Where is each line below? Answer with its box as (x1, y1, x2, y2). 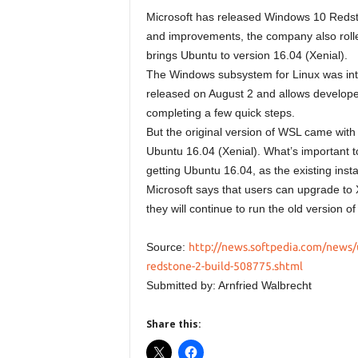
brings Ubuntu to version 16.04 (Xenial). (145, 49, 348, 62)
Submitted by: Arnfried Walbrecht (145, 279, 312, 292)
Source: (145, 241, 189, 253)
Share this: (145, 317, 201, 331)
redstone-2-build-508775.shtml (145, 260, 303, 272)
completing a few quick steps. (145, 106, 295, 119)
